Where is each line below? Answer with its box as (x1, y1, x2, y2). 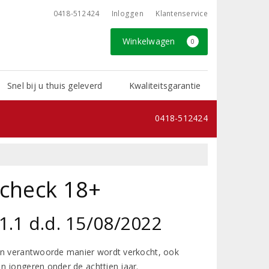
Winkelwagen (122, 35, 178, 47)
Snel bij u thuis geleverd (7, 79, 103, 91)
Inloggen (111, 8, 144, 19)
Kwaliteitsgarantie (128, 79, 201, 91)
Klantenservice (156, 8, 208, 19)
